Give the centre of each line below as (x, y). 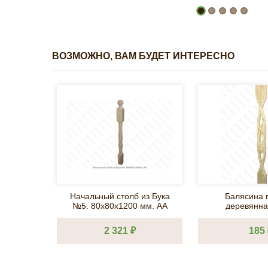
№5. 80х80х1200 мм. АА (120, 206)
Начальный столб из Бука (120, 196)
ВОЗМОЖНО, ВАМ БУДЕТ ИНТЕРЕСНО (143, 56)
